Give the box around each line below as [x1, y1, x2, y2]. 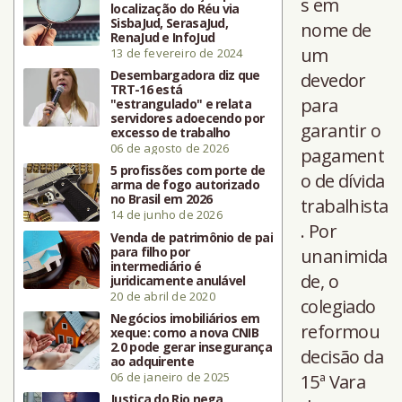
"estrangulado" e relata [110, 95, 251, 113]
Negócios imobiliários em [110, 310, 260, 328]
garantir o [301, 118, 381, 144]
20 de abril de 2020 [110, 288, 215, 305]
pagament [301, 144, 385, 169]
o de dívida [301, 169, 385, 194]
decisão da [301, 345, 384, 370]
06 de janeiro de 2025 [110, 369, 231, 386]
